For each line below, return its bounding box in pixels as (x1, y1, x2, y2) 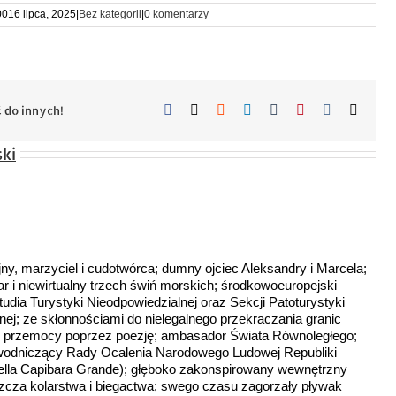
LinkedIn (250, 102, 302, 118)
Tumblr (277, 102, 318, 118)
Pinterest (303, 102, 352, 118)
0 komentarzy (144, 8, 209, 21)
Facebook (171, 102, 226, 118)
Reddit (224, 102, 262, 118)
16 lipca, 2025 (8, 8, 76, 21)
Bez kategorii (79, 8, 141, 21)
